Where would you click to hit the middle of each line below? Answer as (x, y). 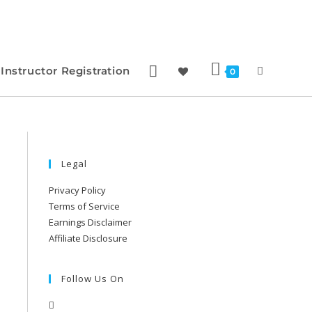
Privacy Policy (77, 190)
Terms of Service (84, 206)
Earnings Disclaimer (90, 222)
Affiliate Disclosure (88, 238)
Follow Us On (93, 279)
